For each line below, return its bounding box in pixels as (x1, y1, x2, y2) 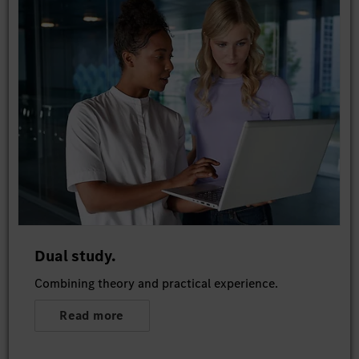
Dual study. (34, 245, 116, 268)
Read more (59, 307, 124, 325)
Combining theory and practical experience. (34, 275, 278, 292)
